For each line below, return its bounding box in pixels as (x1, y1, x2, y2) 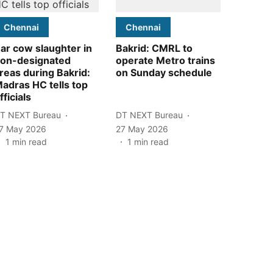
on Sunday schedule (116, 66, 212, 79)
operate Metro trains (116, 54, 215, 66)
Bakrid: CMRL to (116, 41, 193, 54)
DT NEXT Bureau (116, 110, 183, 121)
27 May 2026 (116, 123, 168, 134)
